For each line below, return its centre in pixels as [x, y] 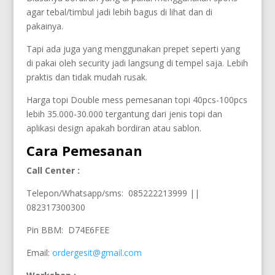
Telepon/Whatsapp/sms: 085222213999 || [113, 193]
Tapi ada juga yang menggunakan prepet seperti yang [133, 49]
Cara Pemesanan [84, 150]
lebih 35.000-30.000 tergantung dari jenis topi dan [124, 114]
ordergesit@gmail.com [97, 253]
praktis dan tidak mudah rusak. [87, 77]
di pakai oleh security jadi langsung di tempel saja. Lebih [137, 63]
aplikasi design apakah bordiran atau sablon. [114, 128]
